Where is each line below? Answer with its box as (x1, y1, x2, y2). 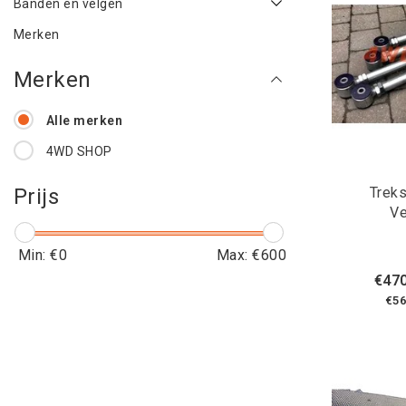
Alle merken (45, 113, 123, 128)
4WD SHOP (45, 144, 112, 159)
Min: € (18, 246, 59, 264)
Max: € (216, 246, 261, 264)
